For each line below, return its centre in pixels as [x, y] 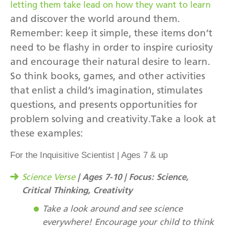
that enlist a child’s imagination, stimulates [106, 90]
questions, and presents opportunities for [104, 104]
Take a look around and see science [112, 208]
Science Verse [49, 177]
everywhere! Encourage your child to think [128, 222]
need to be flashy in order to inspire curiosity [112, 47]
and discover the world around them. [95, 18]
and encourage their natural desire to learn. [110, 61]
